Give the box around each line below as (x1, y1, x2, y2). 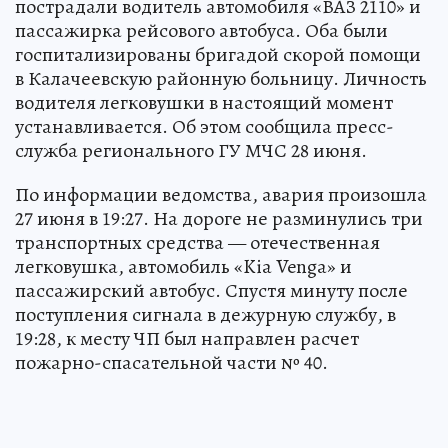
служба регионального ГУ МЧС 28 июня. (15, 137, 367, 164)
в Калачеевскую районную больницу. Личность (15, 65, 427, 92)
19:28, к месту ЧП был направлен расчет (15, 325, 359, 352)
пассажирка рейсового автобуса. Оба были (15, 17, 388, 44)
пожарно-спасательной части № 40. (15, 349, 328, 376)
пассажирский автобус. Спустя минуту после (15, 277, 408, 304)
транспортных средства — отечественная (15, 229, 380, 256)
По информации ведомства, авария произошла (15, 181, 427, 208)
